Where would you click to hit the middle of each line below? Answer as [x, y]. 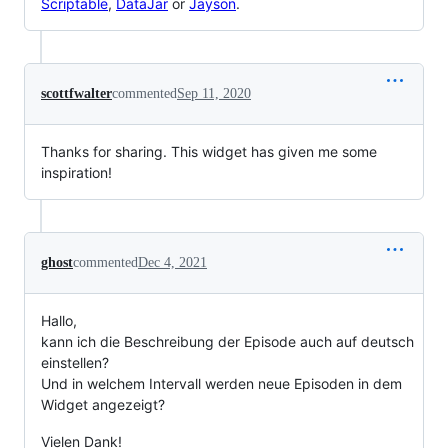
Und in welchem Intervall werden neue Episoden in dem [221, 383]
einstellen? [75, 362]
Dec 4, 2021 [172, 262]
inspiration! [76, 172]
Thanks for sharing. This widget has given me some [209, 151]
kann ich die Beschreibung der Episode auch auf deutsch [227, 341]
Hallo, [59, 320]
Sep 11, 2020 [214, 93]
